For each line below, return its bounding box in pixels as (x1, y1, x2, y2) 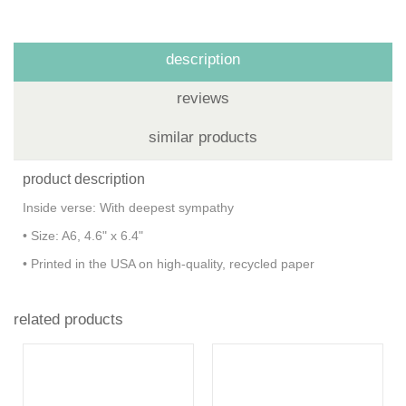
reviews (177, 89, 229, 107)
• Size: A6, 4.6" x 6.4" (23, 227, 147, 243)
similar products (149, 128, 257, 146)
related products (14, 310, 123, 328)
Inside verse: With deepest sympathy (23, 199, 241, 215)
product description (23, 170, 145, 187)
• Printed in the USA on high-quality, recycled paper (23, 256, 318, 271)
